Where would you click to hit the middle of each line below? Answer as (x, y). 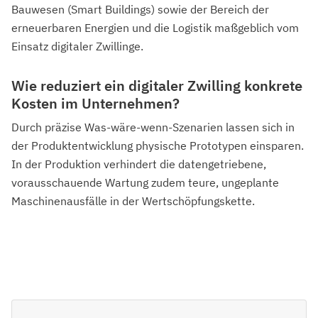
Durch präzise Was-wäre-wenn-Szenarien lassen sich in (153, 127)
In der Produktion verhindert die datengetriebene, (139, 164)
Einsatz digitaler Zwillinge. (77, 46)
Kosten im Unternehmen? (95, 103)
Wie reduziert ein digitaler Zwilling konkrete (157, 85)
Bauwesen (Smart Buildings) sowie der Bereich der (140, 9)
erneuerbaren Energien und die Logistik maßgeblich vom (155, 27)
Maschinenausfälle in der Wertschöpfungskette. (133, 201)
